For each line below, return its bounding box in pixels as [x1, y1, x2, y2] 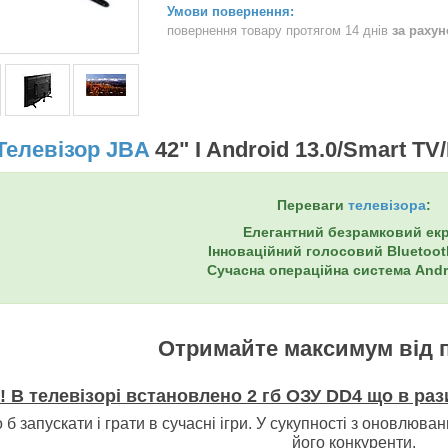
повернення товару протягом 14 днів [167, 22, 392, 38]
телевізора [348, 196, 426, 213]
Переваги [277, 196, 348, 213]
